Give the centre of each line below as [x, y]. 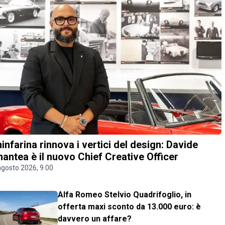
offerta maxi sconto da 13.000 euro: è [130, 207]
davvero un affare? [95, 219]
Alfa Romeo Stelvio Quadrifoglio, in [125, 195]
